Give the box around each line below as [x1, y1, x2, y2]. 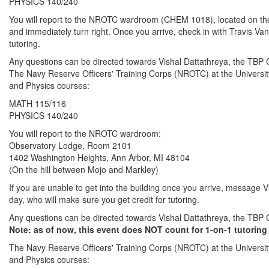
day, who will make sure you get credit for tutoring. [9, 193, 199, 205]
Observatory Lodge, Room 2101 [9, 139, 131, 151]
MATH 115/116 [9, 97, 66, 109]
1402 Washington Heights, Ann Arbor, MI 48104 [9, 151, 190, 163]
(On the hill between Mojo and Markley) [9, 163, 159, 175]
